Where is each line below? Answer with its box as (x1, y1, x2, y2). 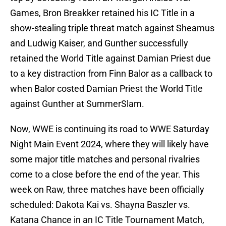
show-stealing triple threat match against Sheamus (10, 23, 214, 34)
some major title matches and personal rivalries (10, 154, 200, 165)
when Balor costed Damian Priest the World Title (10, 83, 203, 94)
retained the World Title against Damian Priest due (10, 53, 211, 64)
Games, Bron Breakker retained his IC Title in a (10, 8, 195, 19)
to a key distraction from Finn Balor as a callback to (10, 68, 212, 79)
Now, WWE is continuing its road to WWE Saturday (10, 124, 209, 135)
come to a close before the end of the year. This (10, 169, 200, 180)
